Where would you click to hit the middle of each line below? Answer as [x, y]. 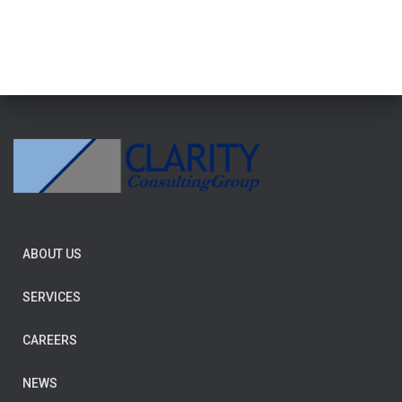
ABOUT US [52, 254]
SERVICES [52, 297]
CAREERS [50, 340]
